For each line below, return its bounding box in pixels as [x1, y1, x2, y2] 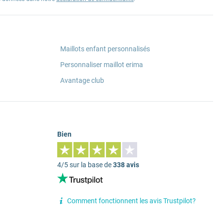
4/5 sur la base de [57, 160, 113, 169]
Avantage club [60, 76, 104, 85]
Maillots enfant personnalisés [60, 45, 150, 53]
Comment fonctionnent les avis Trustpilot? [67, 196, 196, 205]
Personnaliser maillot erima [60, 61, 143, 69]
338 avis [113, 160, 139, 169]
